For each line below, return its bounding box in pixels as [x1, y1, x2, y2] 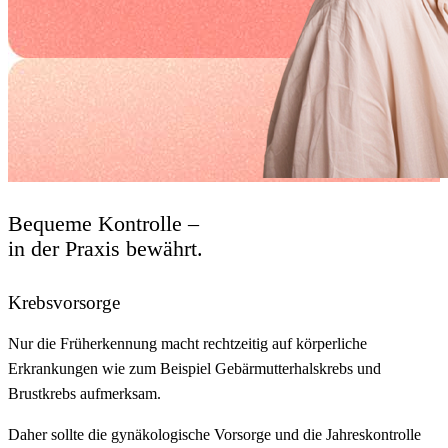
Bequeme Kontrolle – [8, 210, 199, 236]
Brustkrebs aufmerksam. [8, 385, 161, 403]
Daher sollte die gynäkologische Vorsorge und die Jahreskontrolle [8, 426, 421, 444]
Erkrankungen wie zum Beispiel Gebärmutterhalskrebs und [8, 360, 381, 378]
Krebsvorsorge [8, 292, 120, 314]
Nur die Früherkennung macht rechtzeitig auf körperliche [8, 335, 367, 353]
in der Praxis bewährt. [8, 235, 203, 261]
